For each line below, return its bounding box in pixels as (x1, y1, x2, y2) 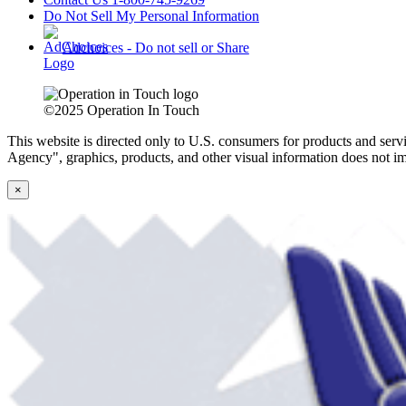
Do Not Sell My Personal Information (43, 8, 259, 24)
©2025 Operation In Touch (43, 102, 199, 119)
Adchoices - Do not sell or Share (62, 40, 249, 56)
